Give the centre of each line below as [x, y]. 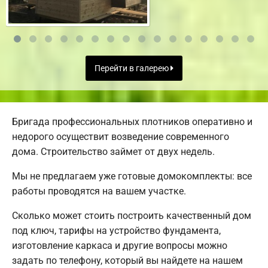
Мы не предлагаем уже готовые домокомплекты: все [132, 176]
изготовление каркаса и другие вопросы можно [120, 245]
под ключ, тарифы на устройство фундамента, [116, 230]
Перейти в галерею [133, 68]
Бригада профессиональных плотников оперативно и [132, 121]
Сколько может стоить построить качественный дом [132, 215]
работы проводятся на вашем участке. [99, 191]
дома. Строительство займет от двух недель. [113, 151]
